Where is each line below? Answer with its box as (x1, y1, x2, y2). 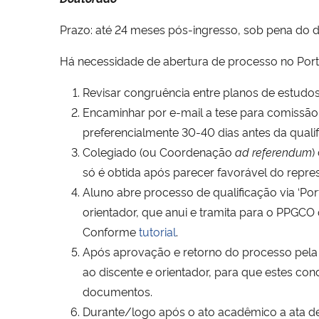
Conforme (83, 223, 139, 239)
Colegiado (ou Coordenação (83, 143, 235, 159)
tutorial (139, 223, 176, 239)
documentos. (83, 283, 152, 299)
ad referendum (235, 143, 312, 159)
